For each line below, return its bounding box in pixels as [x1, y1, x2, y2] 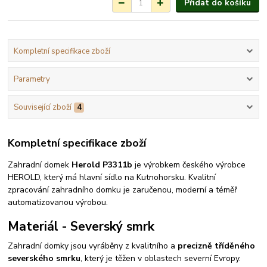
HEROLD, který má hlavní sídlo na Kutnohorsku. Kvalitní [8, 171, 216, 183]
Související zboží [13, 102, 72, 113]
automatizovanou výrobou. [8, 196, 108, 208]
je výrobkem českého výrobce [135, 159, 246, 170]
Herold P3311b [72, 159, 135, 170]
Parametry [13, 73, 50, 85]
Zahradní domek [8, 159, 72, 170]
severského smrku [8, 252, 81, 264]
